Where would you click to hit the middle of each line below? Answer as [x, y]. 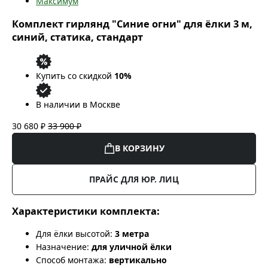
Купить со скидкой [75, 75]
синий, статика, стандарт [77, 37]
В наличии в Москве [78, 104]
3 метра [132, 234]
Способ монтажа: [71, 260]
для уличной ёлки [132, 247]
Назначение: [63, 247]
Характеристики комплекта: [86, 211]
